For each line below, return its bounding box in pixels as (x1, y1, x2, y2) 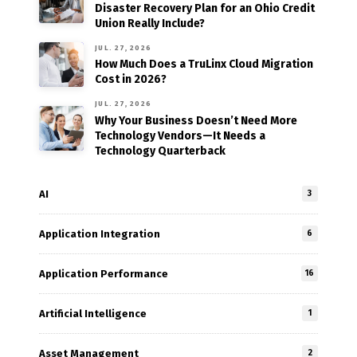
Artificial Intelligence (39, 307, 147, 320)
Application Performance (39, 267, 169, 280)
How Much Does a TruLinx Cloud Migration (95, 57, 314, 72)
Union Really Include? (95, 16, 206, 30)
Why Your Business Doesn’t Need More (95, 113, 298, 127)
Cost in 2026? (95, 73, 167, 87)
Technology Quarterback (95, 143, 226, 158)
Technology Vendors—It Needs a (95, 128, 266, 143)
